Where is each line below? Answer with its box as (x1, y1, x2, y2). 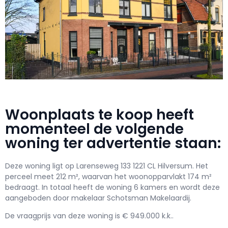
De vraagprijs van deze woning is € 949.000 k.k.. (5, 210, 174, 221)
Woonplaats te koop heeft (5, 104, 194, 125)
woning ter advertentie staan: (5, 133, 221, 153)
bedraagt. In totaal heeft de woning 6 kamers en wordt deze (5, 182, 220, 192)
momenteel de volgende (5, 119, 184, 139)
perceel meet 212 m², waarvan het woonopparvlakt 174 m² (5, 171, 212, 182)
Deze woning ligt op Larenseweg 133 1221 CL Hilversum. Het (5, 160, 208, 171)
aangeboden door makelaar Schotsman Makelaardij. (5, 192, 191, 203)
